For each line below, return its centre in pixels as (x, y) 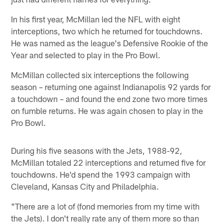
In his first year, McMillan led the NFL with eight (96, 19)
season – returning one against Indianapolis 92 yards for (111, 87)
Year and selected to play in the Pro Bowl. (86, 55)
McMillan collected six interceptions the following (100, 75)
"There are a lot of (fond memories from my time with (106, 206)
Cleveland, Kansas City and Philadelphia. (85, 186)
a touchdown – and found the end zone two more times (110, 99)
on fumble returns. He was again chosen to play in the (107, 111)
